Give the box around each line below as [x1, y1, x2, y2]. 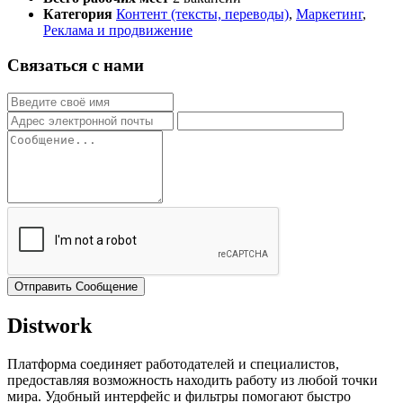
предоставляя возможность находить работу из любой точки [7, 372, 378, 388]
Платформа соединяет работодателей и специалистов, [7, 355, 339, 372]
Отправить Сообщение [14, 279, 138, 293]
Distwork [7, 313, 92, 337]
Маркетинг [296, 6, 363, 22]
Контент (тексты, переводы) [116, 6, 289, 22]
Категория [43, 6, 116, 22]
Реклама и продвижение [43, 22, 193, 39]
